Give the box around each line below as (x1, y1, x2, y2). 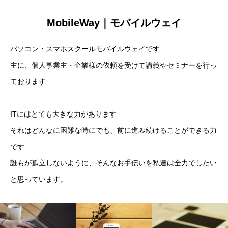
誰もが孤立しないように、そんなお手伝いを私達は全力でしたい (10, 159, 217, 167)
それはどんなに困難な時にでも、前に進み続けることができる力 (10, 126, 217, 134)
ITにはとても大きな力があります (10, 110, 117, 118)
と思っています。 (10, 175, 67, 183)
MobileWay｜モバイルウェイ (47, 17, 181, 28)
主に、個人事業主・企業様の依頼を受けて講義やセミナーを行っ (10, 61, 217, 69)
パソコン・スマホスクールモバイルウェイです (10, 45, 160, 53)
